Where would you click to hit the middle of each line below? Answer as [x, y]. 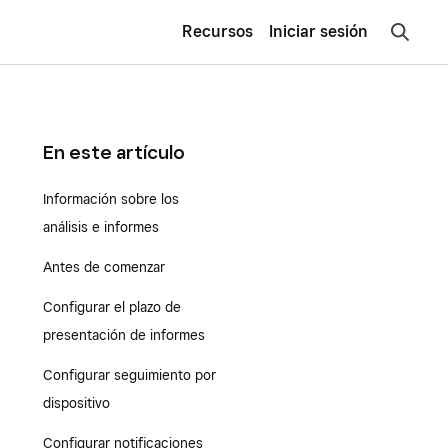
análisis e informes [100, 227]
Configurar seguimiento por [129, 375]
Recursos [217, 31]
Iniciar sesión [318, 32]
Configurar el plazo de [111, 307]
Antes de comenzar [103, 267]
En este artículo [113, 152]
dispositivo [78, 403]
